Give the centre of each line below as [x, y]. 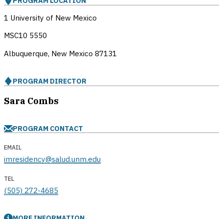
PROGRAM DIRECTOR [50, 81]
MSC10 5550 [25, 35]
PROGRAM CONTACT [48, 129]
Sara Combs [31, 101]
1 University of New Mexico [50, 18]
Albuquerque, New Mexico [49, 53]
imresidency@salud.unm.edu [52, 159]
